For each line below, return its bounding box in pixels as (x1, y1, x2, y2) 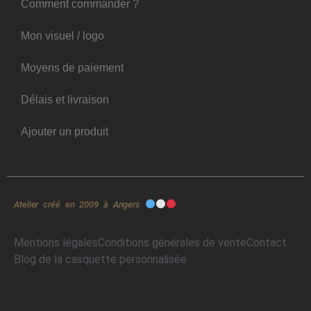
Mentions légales (14, 235, 98, 249)
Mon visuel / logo (21, 29, 104, 42)
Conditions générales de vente (98, 235, 246, 249)
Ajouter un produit (21, 125, 108, 137)
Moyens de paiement (21, 61, 124, 74)
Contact (246, 235, 287, 249)
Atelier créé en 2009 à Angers (14, 199, 145, 210)
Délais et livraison (21, 93, 109, 106)
